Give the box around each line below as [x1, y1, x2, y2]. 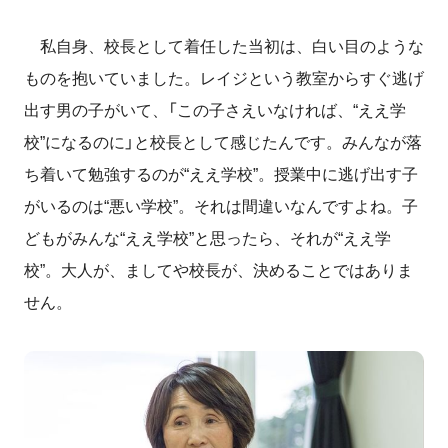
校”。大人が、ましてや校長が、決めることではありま [24, 261, 413, 279]
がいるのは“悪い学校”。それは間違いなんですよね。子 [24, 197, 418, 215]
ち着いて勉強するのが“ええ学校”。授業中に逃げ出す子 [24, 165, 418, 183]
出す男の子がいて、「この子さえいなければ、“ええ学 [24, 101, 406, 119]
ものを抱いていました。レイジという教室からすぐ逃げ [24, 69, 424, 87]
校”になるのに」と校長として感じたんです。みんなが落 [24, 133, 422, 151]
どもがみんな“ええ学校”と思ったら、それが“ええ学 [24, 229, 391, 247]
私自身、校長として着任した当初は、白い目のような [24, 37, 424, 55]
